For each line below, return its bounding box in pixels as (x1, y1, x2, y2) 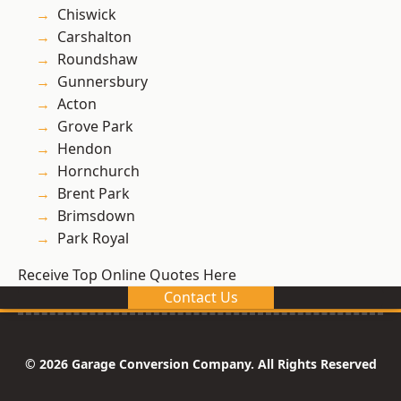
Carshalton (57, 27, 132, 47)
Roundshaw (57, 49, 138, 70)
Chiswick (57, 4, 116, 25)
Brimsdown (57, 206, 135, 226)
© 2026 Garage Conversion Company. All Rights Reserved (24, 355, 377, 373)
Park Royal (57, 228, 129, 249)
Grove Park (57, 116, 133, 137)
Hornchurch (57, 161, 140, 182)
